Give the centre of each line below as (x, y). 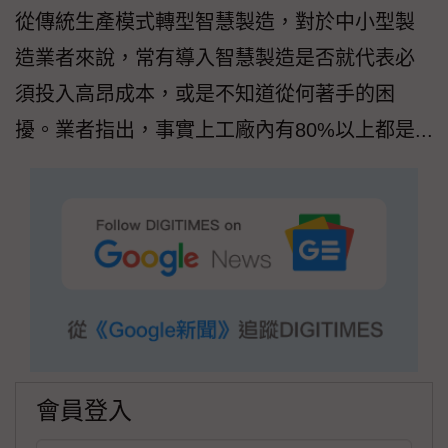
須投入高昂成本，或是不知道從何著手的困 (205, 94)
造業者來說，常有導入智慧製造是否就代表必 (215, 58)
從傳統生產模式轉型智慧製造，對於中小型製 (215, 22)
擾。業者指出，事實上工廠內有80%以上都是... (224, 130)
